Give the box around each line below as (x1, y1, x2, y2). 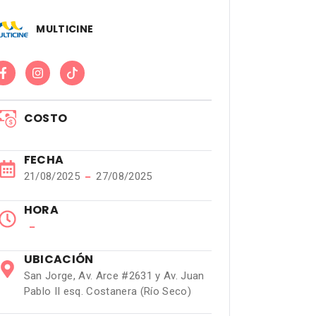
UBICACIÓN (23, 251, 94, 267)
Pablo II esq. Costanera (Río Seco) (23, 285, 192, 298)
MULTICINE (36, 21, 94, 36)
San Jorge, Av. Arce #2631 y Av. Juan (23, 269, 205, 282)
